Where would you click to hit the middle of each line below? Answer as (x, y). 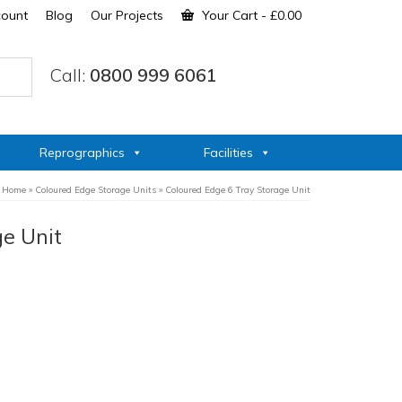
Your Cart (230, 15)
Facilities (228, 153)
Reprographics (83, 153)
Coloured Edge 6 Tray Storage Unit (238, 190)
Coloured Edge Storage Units (96, 190)
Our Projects (127, 15)
